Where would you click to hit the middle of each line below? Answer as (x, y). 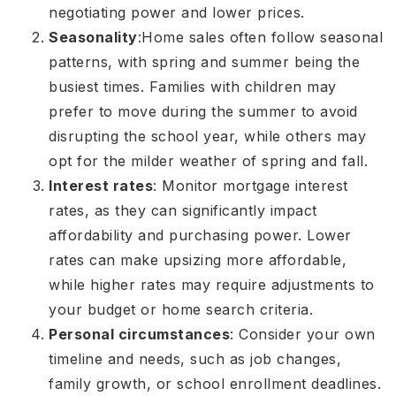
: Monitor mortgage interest (251, 186)
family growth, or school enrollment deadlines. (215, 384)
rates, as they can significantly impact (183, 211)
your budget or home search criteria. (183, 310)
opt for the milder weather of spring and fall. (211, 161)
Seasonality (93, 38)
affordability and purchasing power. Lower (200, 236)
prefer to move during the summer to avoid (203, 112)
